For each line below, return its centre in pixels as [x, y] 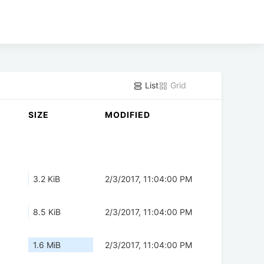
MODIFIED [128, 115]
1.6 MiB [47, 245]
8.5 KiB [47, 212]
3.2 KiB [47, 179]
